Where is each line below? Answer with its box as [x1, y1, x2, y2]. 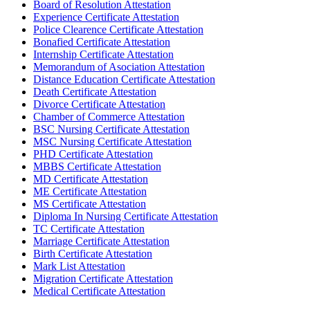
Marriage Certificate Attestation [33, 235, 170, 247]
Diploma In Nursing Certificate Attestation [33, 210, 218, 222]
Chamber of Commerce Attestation [33, 110, 185, 122]
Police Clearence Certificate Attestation [33, 23, 203, 35]
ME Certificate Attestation [33, 185, 147, 197]
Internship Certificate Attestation [33, 48, 174, 60]
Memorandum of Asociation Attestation [33, 60, 205, 73]
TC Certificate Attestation [33, 222, 145, 235]
